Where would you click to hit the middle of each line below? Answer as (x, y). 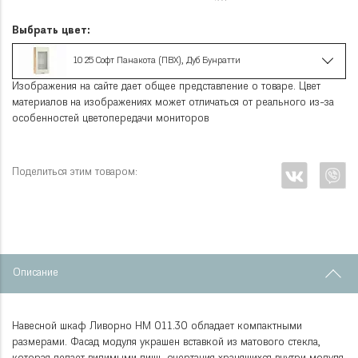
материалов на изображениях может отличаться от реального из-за (173, 103)
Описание (36, 273)
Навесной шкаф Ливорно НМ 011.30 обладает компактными (157, 327)
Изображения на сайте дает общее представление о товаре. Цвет (166, 87)
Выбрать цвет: (51, 30)
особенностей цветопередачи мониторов (110, 119)
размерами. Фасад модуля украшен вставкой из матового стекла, (166, 343)
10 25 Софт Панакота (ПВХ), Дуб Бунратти (156, 61)
